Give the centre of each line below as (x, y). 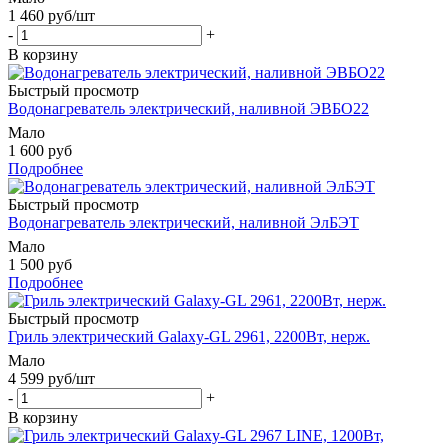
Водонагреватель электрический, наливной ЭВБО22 (188, 108)
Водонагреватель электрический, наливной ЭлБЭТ (183, 222)
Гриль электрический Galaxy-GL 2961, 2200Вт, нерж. (189, 336)
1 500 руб (40, 264)
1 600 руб (40, 150)
